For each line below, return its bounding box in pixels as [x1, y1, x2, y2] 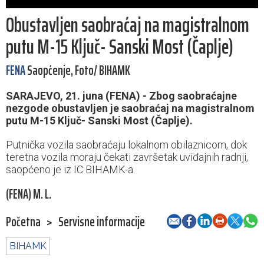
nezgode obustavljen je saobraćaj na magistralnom [6, 102, 255, 115]
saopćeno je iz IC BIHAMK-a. [6, 163, 135, 176]
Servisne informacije [58, 212, 145, 233]
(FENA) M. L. [6, 184, 51, 205]
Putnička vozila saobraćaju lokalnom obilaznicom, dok [6, 138, 247, 151]
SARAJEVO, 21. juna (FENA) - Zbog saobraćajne [6, 90, 237, 103]
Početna [6, 212, 41, 233]
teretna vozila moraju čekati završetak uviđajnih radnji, [6, 151, 248, 164]
